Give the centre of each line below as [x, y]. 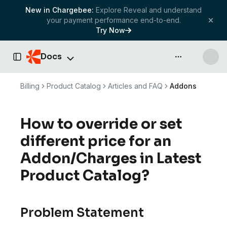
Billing [30, 86]
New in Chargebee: [60, 10]
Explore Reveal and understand [149, 10]
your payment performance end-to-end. [113, 20]
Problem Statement [82, 213]
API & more [195, 60]
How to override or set [101, 124]
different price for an [96, 141]
